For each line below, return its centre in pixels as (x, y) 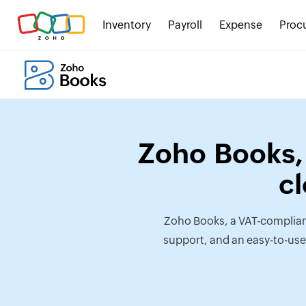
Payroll (185, 25)
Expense (241, 25)
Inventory (127, 25)
